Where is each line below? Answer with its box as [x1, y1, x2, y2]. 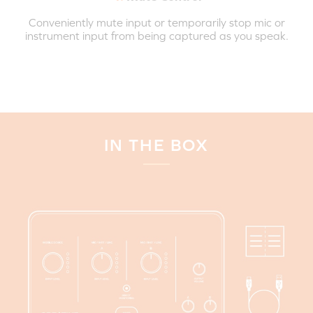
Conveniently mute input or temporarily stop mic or [28, 16, 285, 29]
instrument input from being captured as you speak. [24, 29, 289, 43]
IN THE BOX [104, 135, 209, 154]
